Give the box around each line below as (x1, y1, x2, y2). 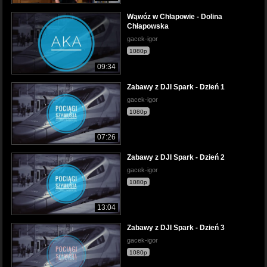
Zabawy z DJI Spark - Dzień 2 (127, 153, 225, 162)
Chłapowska (127, 21, 169, 30)
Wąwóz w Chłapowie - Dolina (127, 12, 222, 21)
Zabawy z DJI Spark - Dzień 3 (127, 223, 225, 232)
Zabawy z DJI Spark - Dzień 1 (127, 83, 225, 91)
